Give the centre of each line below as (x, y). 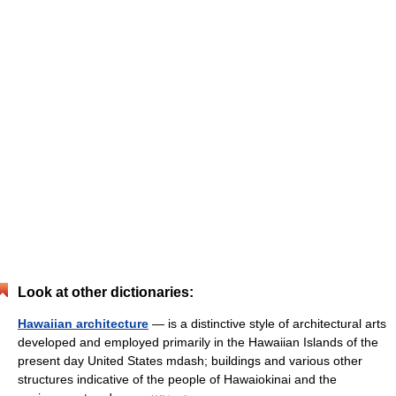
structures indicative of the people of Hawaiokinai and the (177, 379)
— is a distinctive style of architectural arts (267, 324)
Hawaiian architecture (83, 324)
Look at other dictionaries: (106, 292)
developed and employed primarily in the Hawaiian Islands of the (198, 342)
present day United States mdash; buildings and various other (190, 361)
